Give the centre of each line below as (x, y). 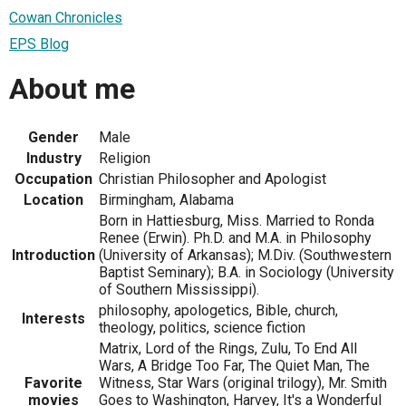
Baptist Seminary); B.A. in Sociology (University (246, 272)
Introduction (53, 255)
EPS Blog (39, 43)
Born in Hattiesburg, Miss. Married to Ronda (237, 220)
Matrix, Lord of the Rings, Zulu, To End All (228, 348)
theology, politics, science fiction (202, 327)
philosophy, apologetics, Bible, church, (218, 310)
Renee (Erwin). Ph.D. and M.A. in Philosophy (235, 237)
